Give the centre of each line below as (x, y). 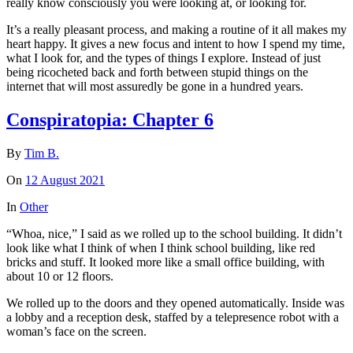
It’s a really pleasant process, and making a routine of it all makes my (176, 29)
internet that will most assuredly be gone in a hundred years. (155, 86)
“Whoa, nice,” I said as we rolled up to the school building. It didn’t (174, 233)
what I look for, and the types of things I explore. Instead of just (163, 58)
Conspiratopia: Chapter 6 (110, 119)
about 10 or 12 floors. (60, 276)
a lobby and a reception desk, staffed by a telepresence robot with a (173, 317)
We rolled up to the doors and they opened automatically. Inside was (175, 303)
